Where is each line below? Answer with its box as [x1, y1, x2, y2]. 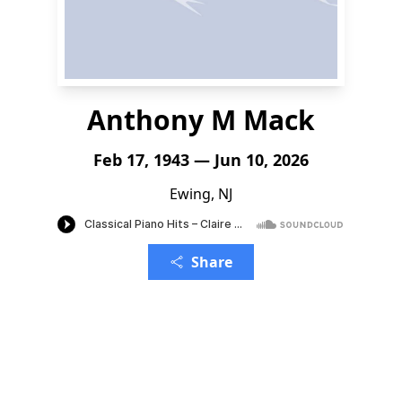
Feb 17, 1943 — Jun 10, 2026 [93, 149, 309, 170]
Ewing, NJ [170, 184, 232, 204]
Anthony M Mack [87, 101, 315, 138]
